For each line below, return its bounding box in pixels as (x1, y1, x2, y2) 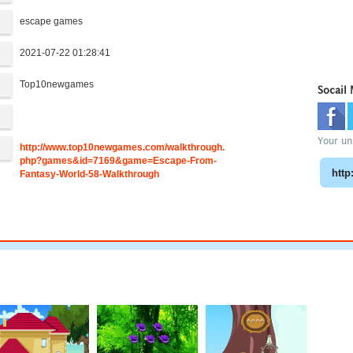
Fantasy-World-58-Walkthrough (20, 169, 160, 180)
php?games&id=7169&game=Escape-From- (20, 155, 217, 166)
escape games (20, 16, 84, 27)
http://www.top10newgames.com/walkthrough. (20, 142, 225, 153)
